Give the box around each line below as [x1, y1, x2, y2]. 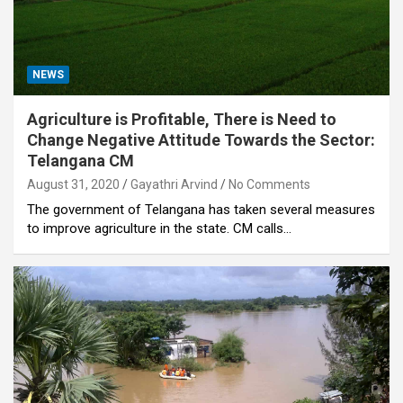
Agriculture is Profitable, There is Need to [27, 109, 336, 129]
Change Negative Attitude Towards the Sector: [27, 130, 375, 149]
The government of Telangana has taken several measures [27, 201, 375, 218]
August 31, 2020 [27, 176, 120, 192]
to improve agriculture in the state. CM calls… [27, 219, 291, 237]
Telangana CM [27, 150, 134, 170]
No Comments [228, 176, 310, 192]
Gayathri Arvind [130, 176, 218, 192]
